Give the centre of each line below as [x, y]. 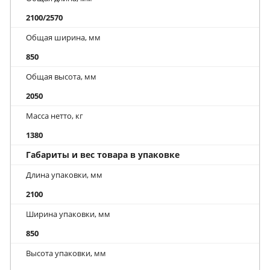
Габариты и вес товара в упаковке [103, 154]
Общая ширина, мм [63, 37]
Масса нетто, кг [55, 115]
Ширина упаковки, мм [68, 214]
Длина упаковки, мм [64, 174]
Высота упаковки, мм [66, 253]
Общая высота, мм [61, 76]
